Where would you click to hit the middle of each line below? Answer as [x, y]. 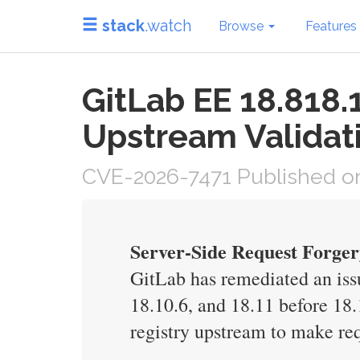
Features [331, 26]
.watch [168, 25]
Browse [243, 26]
